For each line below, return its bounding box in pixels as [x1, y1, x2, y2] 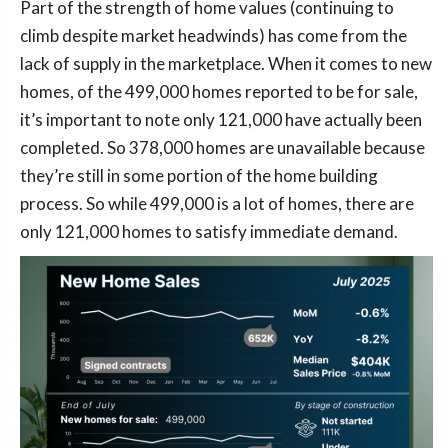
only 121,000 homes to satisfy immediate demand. [20, 220, 398, 242]
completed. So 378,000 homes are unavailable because [20, 136, 425, 158]
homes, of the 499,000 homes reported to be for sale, [20, 80, 418, 102]
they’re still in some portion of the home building [20, 164, 378, 186]
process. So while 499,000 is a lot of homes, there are [20, 192, 414, 214]
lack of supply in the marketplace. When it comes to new [20, 52, 432, 74]
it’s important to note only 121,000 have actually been [20, 108, 422, 130]
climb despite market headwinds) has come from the [20, 24, 407, 46]
